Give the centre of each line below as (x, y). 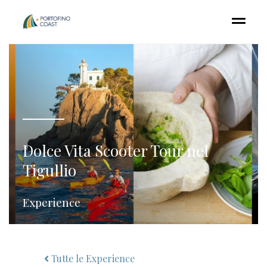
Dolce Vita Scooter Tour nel (115, 150)
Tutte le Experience (92, 258)
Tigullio (49, 170)
